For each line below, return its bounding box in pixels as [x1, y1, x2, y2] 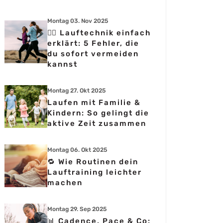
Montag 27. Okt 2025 [47, 87, 106, 94]
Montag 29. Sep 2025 [47, 206, 107, 213]
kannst [47, 60, 78, 69]
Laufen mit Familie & [47, 98, 141, 107]
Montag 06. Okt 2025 [47, 146, 107, 153]
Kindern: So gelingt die [47, 109, 149, 117]
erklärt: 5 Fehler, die [47, 39, 139, 48]
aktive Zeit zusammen [47, 119, 146, 128]
